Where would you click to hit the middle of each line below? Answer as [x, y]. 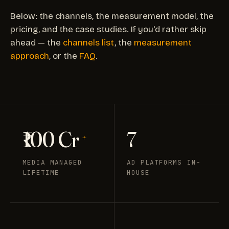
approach [30, 56]
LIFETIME [41, 172]
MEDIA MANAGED [53, 162]
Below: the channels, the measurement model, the [112, 16]
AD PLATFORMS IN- [164, 162]
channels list [89, 42]
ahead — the [37, 42]
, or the [64, 56]
